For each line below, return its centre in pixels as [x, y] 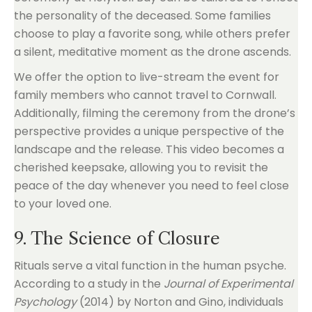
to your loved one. [63, 204]
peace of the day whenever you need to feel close [151, 186]
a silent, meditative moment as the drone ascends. [153, 52]
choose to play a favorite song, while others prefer [152, 34]
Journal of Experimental [228, 284]
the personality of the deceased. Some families [142, 16]
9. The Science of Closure [117, 239]
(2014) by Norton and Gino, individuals [180, 302]
